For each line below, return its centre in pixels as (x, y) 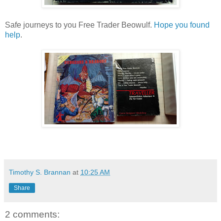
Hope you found (182, 25)
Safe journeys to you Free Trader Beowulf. (79, 25)
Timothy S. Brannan (40, 172)
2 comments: (32, 214)
